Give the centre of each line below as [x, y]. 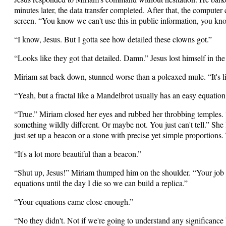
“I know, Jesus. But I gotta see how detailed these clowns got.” [113, 39]
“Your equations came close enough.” [74, 202]
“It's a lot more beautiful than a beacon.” [78, 154]
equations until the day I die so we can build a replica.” [101, 183]
